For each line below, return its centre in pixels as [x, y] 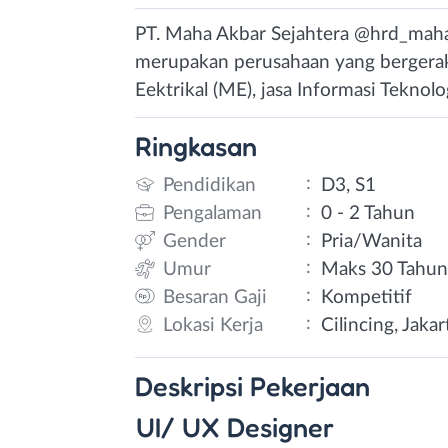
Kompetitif [367, 297]
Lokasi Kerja [213, 325]
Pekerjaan [310, 385]
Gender [194, 241]
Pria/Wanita [372, 241]
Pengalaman [212, 213]
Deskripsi [192, 385]
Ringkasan [196, 146]
